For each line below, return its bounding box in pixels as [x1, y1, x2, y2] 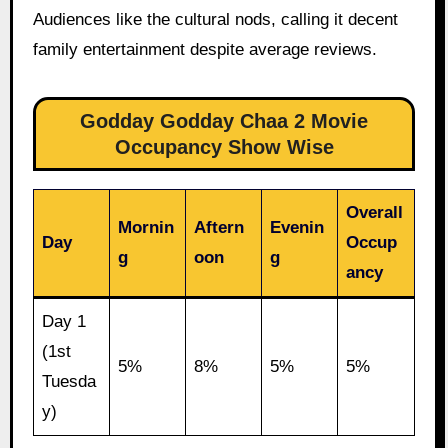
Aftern [194, 218, 245, 238]
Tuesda [42, 372, 97, 392]
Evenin [270, 218, 325, 238]
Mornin [118, 218, 175, 238]
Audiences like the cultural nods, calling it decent [32, 10, 398, 30]
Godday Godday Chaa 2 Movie [80, 110, 368, 133]
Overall [346, 203, 404, 223]
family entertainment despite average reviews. [32, 40, 377, 60]
